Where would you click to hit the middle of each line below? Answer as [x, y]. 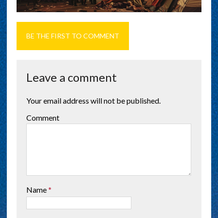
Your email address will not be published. [93, 101]
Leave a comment [71, 77]
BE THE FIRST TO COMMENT [73, 36]
